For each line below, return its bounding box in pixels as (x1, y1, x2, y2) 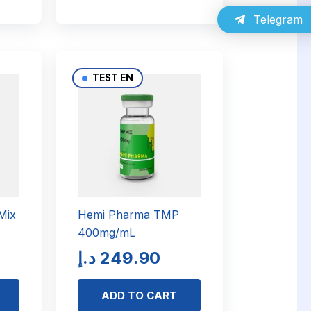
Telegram (253, 12, 303, 27)
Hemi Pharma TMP (77, 208, 179, 222)
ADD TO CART (101, 289, 177, 303)
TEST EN (90, 72, 133, 84)
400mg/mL (77, 226, 135, 240)
